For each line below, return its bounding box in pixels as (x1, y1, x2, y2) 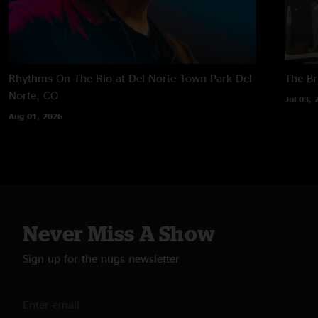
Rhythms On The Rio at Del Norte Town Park (9, 71, 232, 84)
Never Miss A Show (23, 221, 216, 246)
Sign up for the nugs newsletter (23, 251, 180, 265)
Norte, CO (9, 88, 58, 102)
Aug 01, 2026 (9, 111, 62, 121)
